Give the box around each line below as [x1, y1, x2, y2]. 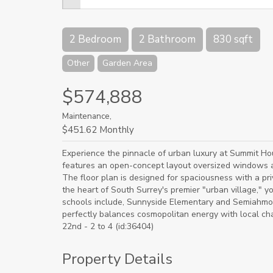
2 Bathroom [139, 32, 196, 46]
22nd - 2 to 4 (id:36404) [62, 221, 154, 232]
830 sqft [213, 32, 253, 46]
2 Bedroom [69, 32, 121, 46]
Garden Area [102, 57, 152, 69]
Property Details [62, 249, 172, 269]
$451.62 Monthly [62, 124, 134, 136]
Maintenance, [62, 110, 112, 122]
